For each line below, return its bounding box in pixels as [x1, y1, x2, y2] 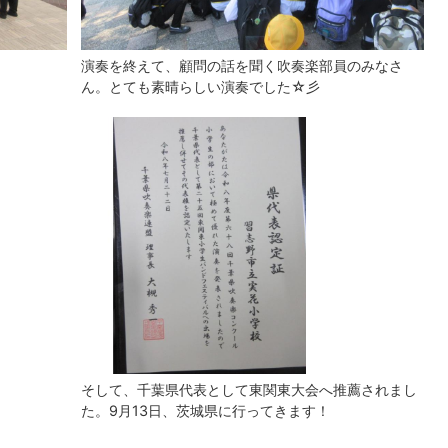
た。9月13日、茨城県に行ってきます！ [81, 402, 330, 420]
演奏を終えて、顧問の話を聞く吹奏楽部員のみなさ [81, 57, 403, 74]
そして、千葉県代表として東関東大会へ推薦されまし [81, 381, 417, 399]
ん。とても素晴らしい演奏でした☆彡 [81, 78, 320, 95]
